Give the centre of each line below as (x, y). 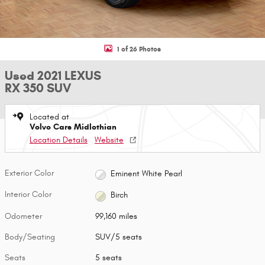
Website (109, 140)
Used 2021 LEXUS (53, 76)
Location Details (59, 140)
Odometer (23, 216)
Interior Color (28, 195)
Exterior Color (29, 173)
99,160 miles (117, 216)
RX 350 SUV (38, 88)
